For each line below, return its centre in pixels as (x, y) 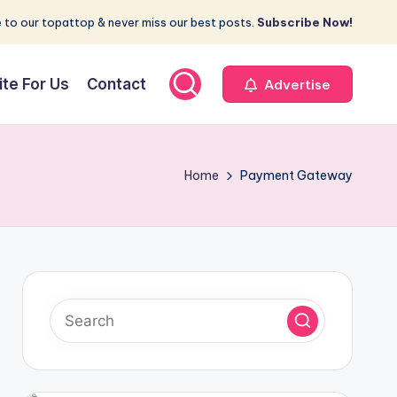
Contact (117, 84)
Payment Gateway (296, 175)
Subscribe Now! (305, 22)
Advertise (296, 84)
